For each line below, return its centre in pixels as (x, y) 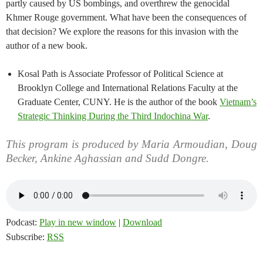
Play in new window (78, 222)
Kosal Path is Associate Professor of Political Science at (120, 74)
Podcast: (23, 222)
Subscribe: (26, 237)
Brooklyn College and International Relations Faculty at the (128, 88)
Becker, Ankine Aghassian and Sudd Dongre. (107, 159)
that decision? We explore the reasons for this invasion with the (122, 32)
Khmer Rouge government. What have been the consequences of (126, 18)
